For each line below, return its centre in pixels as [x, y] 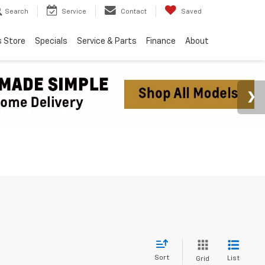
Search [17, 12]
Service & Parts [107, 41]
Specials [51, 41]
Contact [134, 12]
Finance [161, 41]
